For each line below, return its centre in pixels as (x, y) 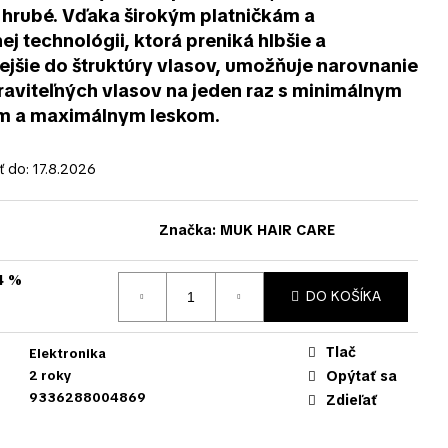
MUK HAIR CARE (278, 230)
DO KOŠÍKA (343, 296)
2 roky (50, 376)
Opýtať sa (361, 376)
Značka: (190, 230)
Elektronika (67, 354)
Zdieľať (351, 400)
